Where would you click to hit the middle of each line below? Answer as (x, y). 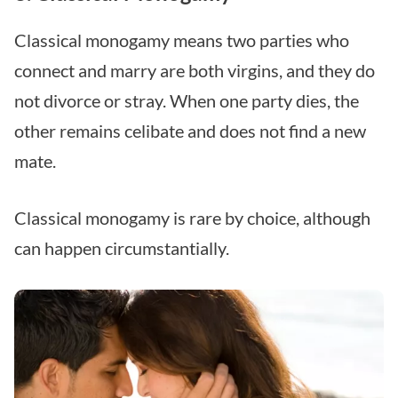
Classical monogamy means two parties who (182, 40)
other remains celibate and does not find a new (190, 131)
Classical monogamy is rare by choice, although (192, 218)
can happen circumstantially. (122, 248)
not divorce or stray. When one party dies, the (187, 101)
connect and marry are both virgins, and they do (195, 71)
